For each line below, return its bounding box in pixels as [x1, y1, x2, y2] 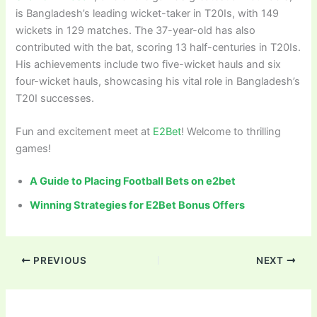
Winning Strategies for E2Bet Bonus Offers [30, 199, 246, 212]
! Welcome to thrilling [181, 125, 282, 139]
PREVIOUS [30, 254, 87, 266]
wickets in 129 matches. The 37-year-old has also [16, 23, 256, 37]
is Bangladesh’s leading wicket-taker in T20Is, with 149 [16, 6, 279, 20]
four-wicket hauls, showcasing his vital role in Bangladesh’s [16, 74, 301, 88]
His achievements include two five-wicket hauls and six [16, 57, 282, 71]
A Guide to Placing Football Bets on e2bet [30, 175, 236, 188]
